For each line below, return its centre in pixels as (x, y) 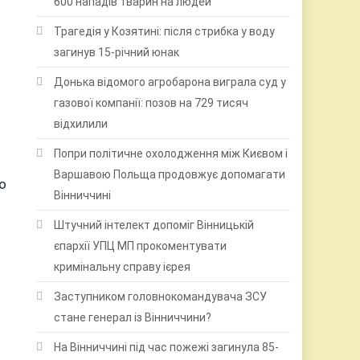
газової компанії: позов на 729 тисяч (151, 103)
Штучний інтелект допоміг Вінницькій (154, 225)
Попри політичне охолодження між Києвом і (171, 153)
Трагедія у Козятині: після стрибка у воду (165, 31)
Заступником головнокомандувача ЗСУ (161, 297)
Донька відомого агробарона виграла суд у (170, 82)
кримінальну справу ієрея (123, 267)
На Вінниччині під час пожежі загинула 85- (167, 347)
